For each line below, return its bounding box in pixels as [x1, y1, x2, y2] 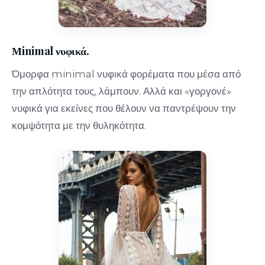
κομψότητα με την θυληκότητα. [12, 119, 147, 131]
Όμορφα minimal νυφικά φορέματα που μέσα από [12, 67, 241, 80]
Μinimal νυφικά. [12, 43, 89, 59]
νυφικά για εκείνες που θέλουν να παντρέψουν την [12, 102, 237, 114]
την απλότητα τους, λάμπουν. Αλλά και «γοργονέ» [12, 85, 232, 97]
